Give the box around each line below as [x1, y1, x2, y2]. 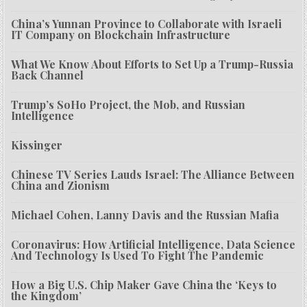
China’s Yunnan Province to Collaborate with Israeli [11, 16, 282, 32]
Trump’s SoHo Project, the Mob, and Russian [11, 97, 246, 112]
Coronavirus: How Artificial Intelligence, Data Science [11, 237, 296, 252]
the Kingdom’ [11, 288, 82, 304]
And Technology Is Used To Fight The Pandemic [11, 248, 265, 263]
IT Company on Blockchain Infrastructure [11, 27, 231, 42]
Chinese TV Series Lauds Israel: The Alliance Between [11, 167, 295, 182]
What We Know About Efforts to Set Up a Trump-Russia [11, 57, 294, 72]
